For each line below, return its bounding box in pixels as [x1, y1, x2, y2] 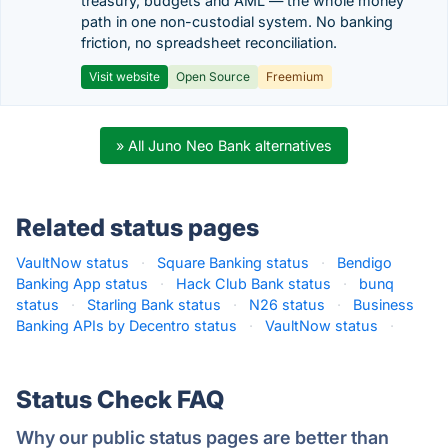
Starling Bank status [87, 296, 221, 313]
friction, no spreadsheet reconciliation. [81, 34, 337, 51]
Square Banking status [157, 254, 309, 271]
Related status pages [16, 213, 259, 242]
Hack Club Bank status [176, 275, 331, 292]
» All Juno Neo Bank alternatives [116, 137, 332, 154]
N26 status [249, 296, 325, 313]
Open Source [176, 69, 250, 84]
